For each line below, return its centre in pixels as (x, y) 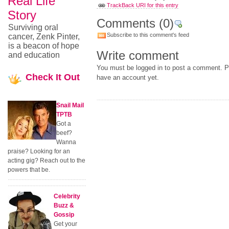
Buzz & (64, 205)
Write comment (138, 55)
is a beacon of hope (44, 46)
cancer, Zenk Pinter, (44, 37)
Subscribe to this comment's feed (148, 35)
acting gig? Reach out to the (47, 161)
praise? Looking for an (39, 151)
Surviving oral (33, 27)
